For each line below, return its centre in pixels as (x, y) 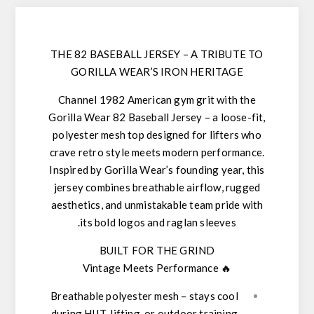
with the (235, 100)
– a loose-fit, (234, 117)
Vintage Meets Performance (150, 268)
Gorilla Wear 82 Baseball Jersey (125, 117)
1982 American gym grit (157, 100)
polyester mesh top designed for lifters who (157, 135)
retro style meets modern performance (170, 152)
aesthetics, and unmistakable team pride (145, 205)
